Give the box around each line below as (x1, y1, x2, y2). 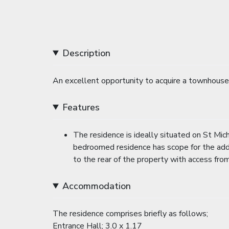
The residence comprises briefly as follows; (53, 208, 208, 219)
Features (62, 101, 100, 113)
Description (62, 47, 111, 59)
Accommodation (62, 179, 131, 192)
